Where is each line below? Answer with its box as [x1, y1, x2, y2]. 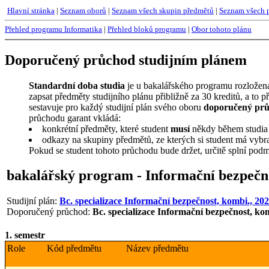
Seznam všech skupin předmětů [112, 6, 214, 15]
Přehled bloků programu [107, 25, 186, 34]
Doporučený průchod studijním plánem [5, 52, 247, 68]
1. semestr [5, 230, 45, 241]
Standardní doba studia [29, 80, 125, 91]
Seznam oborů [60, 6, 106, 15]
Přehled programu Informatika [5, 25, 102, 34]
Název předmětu [126, 243, 189, 254]
